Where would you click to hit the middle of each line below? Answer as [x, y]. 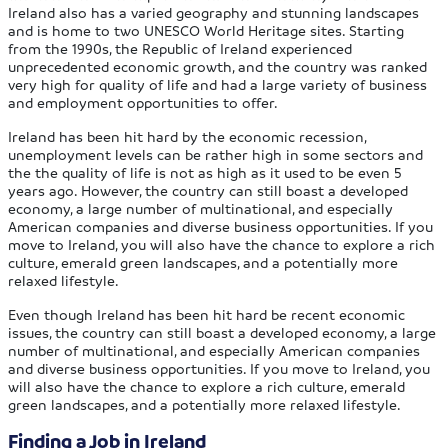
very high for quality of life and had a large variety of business [218, 84]
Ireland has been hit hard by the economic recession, [187, 136]
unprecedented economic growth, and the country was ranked [218, 66]
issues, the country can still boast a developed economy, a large [222, 332]
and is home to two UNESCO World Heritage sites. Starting [206, 30]
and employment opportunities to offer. [143, 102]
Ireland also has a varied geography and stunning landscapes [214, 12]
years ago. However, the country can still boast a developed [208, 190]
